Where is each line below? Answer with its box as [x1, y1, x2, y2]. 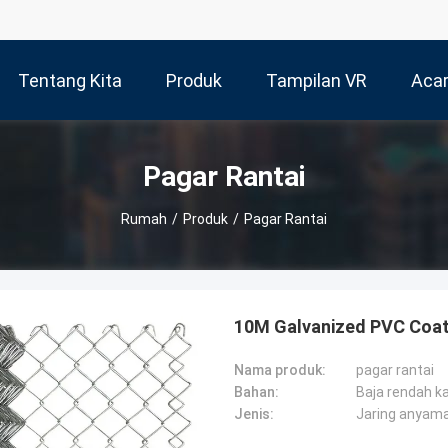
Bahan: [234, 384, 279, 400]
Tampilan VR [266, 70, 367, 92]
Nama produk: [234, 362, 326, 378]
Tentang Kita [18, 70, 122, 92]
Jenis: [234, 406, 274, 422]
